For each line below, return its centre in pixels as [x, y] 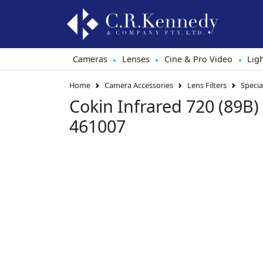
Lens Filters [207, 85]
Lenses [136, 59]
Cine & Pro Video [198, 59]
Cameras [90, 59]
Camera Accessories [139, 85]
